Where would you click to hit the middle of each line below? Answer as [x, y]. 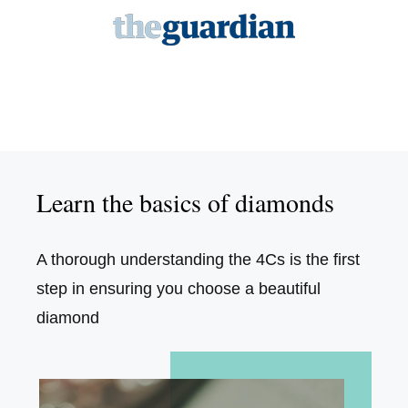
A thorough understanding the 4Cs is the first [198, 259]
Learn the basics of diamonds [185, 202]
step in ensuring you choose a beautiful [178, 288]
